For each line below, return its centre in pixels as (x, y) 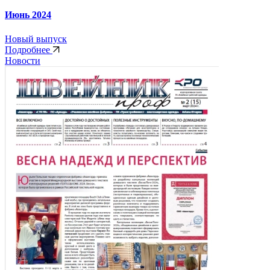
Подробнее (29, 49)
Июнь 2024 (28, 15)
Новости (23, 60)
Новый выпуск (36, 39)
